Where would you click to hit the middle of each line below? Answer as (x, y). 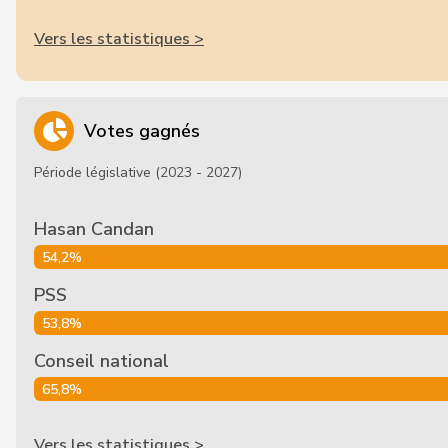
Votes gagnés (142, 131)
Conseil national (101, 361)
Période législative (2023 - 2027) (138, 172)
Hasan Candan (94, 229)
